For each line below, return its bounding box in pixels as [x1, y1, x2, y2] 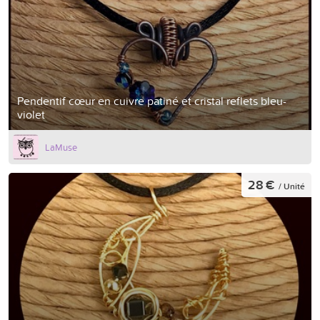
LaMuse [45, 141, 77, 154]
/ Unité [279, 179, 305, 192]
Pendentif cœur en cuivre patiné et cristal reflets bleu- [17, 93, 286, 109]
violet [17, 106, 45, 123]
